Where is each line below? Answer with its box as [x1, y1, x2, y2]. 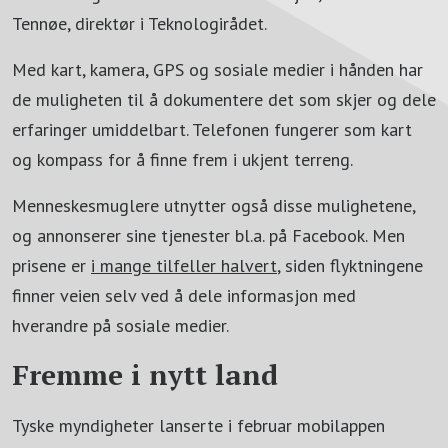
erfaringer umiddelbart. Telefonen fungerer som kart [12, 117, 412, 141]
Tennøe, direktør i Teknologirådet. [12, 11, 267, 35]
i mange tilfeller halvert [91, 253, 277, 277]
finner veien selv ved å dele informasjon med [12, 283, 356, 307]
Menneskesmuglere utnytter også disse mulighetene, [12, 193, 415, 217]
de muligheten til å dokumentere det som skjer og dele [12, 87, 436, 111]
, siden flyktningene [277, 253, 423, 277]
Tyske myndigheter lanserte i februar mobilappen [12, 414, 385, 438]
